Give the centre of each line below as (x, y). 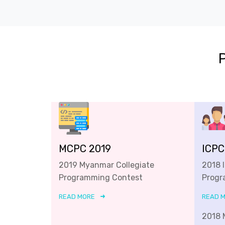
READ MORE (77, 196)
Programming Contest (101, 177)
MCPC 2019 (85, 148)
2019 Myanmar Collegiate (106, 165)
